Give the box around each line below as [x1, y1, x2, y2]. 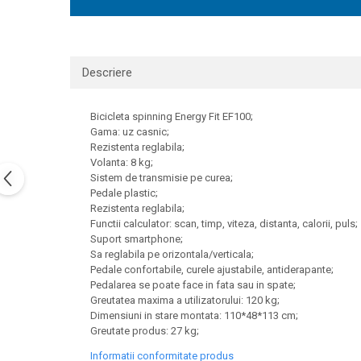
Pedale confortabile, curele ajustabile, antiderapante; [90, 263, 334, 276]
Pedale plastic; [90, 187, 158, 199]
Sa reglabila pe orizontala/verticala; [90, 248, 254, 260]
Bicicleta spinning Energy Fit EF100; [90, 110, 253, 122]
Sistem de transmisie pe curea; [90, 172, 233, 184]
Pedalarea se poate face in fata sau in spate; [90, 279, 296, 291]
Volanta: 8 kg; [90, 156, 153, 168]
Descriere [82, 65, 132, 80]
